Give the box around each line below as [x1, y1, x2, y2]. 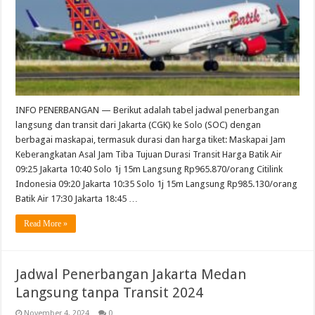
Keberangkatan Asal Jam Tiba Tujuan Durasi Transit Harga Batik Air [15, 149, 283, 160]
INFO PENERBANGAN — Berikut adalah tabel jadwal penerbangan [15, 105, 280, 116]
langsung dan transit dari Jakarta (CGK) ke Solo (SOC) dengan [15, 120, 262, 131]
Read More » [24, 219, 68, 229]
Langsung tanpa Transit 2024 [15, 284, 204, 302]
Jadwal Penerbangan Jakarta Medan [15, 266, 247, 283]
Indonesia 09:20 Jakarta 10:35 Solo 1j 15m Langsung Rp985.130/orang [15, 179, 298, 190]
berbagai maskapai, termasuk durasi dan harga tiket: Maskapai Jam [15, 134, 286, 146]
